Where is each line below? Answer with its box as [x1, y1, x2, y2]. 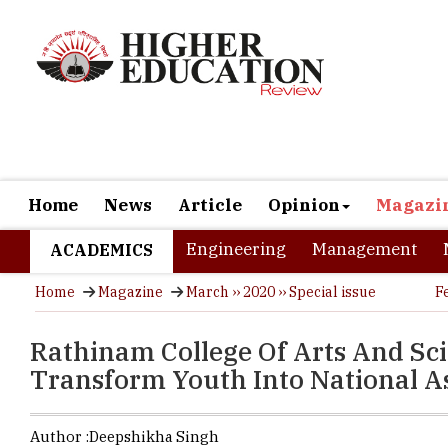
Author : [30, 367, 89, 386]
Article [178, 134, 242, 156]
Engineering [186, 178, 286, 200]
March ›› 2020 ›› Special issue [186, 223, 376, 241]
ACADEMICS [50, 180, 153, 200]
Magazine [98, 223, 163, 241]
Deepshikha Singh [89, 367, 219, 386]
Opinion [268, 134, 340, 156]
